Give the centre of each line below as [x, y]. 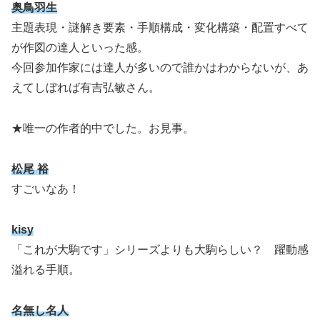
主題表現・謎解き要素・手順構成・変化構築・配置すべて [160, 28]
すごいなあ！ [46, 189]
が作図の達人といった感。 [80, 48]
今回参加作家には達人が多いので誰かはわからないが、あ [160, 68]
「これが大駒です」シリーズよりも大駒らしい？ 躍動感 [160, 249]
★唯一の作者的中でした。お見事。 [103, 129]
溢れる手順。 [46, 269]
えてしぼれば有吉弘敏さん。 [86, 88]
